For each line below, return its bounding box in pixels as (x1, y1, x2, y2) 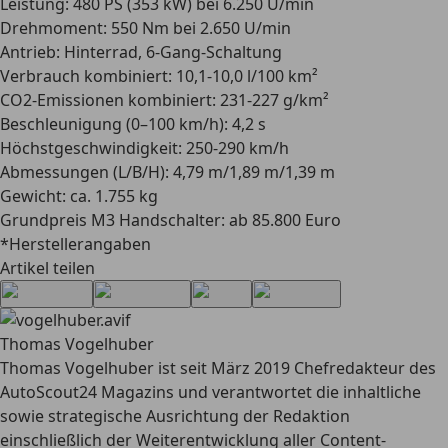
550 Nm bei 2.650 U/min (107, 17, 291, 39)
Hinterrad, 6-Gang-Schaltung (60, 41, 282, 63)
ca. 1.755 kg (66, 185, 158, 207)
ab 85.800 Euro (225, 209, 341, 231)
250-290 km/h (182, 137, 289, 159)
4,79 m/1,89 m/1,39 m (169, 161, 335, 183)
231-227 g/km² (216, 89, 329, 111)
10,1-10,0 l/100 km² (172, 65, 318, 87)
